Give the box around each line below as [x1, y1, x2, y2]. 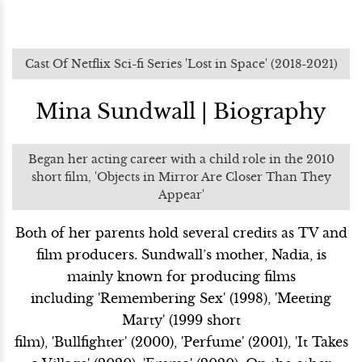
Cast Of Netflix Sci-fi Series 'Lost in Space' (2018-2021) [24, 57, 338, 71]
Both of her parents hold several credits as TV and [15, 225, 347, 241]
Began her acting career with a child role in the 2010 [27, 152, 335, 166]
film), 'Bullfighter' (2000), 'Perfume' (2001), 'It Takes [14, 334, 348, 350]
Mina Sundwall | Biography [36, 99, 326, 124]
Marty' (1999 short [121, 312, 241, 328]
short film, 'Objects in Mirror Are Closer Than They [31, 170, 331, 184]
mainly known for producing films [66, 268, 296, 284]
